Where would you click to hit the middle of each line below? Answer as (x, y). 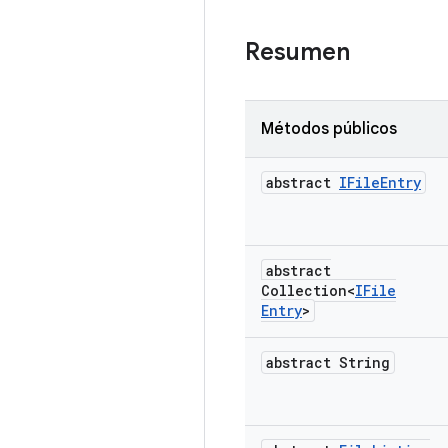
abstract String (328, 362)
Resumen (297, 52)
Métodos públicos (329, 129)
